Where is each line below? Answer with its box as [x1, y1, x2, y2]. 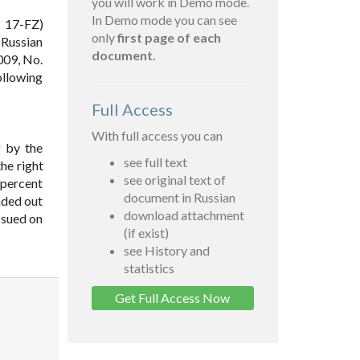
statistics [123, 260, 174, 276]
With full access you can [91, 128, 223, 144]
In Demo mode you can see [91, 12, 237, 28]
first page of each [117, 30, 221, 46]
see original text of [123, 172, 226, 188]
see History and [123, 243, 210, 259]
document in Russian [123, 190, 235, 206]
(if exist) [123, 225, 169, 241]
